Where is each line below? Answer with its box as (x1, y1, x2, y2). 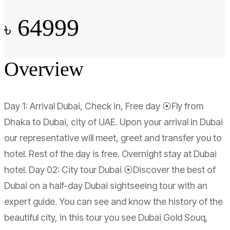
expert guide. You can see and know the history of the (4, 196, 223, 207)
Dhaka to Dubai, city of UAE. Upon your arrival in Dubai (4, 116, 223, 127)
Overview (4, 57, 84, 81)
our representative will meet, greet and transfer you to (4, 132, 222, 143)
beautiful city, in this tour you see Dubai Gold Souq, (4, 212, 208, 223)
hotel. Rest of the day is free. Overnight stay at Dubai (4, 148, 217, 159)
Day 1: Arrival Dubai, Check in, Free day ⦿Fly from (4, 100, 203, 111)
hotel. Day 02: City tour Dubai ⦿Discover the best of (4, 164, 216, 175)
